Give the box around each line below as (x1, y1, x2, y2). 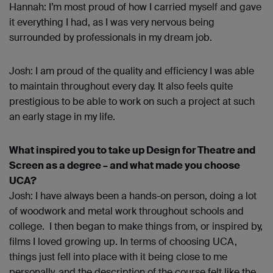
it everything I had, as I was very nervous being (9, 16, 214, 29)
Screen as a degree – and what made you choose (9, 159, 240, 172)
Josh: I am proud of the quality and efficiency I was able (9, 65, 254, 78)
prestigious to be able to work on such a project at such (9, 95, 255, 108)
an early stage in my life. (9, 110, 115, 124)
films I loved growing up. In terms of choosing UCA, (9, 235, 237, 249)
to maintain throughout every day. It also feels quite (9, 80, 233, 93)
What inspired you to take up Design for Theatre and (9, 144, 255, 157)
